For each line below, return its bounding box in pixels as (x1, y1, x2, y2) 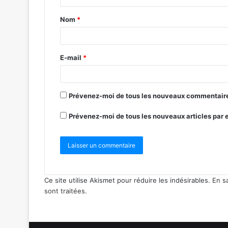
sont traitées (44, 187, 85, 195)
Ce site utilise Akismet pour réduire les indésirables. (44, 176, 212, 185)
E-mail (60, 53, 83, 62)
